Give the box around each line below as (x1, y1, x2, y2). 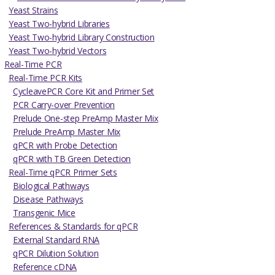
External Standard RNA (13, 234, 100, 246)
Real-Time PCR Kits (9, 72, 82, 84)
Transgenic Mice (13, 207, 76, 219)
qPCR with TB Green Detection (13, 153, 131, 165)
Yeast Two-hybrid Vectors (9, 45, 107, 57)
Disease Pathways (13, 193, 83, 206)
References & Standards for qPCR (9, 220, 138, 233)
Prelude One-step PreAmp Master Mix (13, 112, 158, 125)
